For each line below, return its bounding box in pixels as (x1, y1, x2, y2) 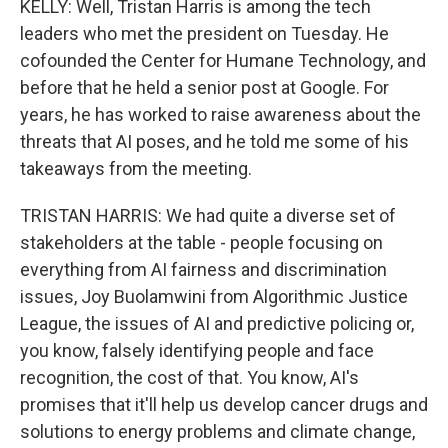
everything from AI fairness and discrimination (20, 259, 387, 280)
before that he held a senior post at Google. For (20, 77, 389, 98)
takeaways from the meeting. (20, 158, 252, 179)
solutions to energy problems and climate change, (20, 421, 415, 442)
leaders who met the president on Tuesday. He (20, 23, 389, 44)
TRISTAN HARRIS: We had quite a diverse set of (20, 205, 396, 226)
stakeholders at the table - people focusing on (20, 232, 383, 253)
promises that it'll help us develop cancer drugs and (20, 394, 428, 415)
